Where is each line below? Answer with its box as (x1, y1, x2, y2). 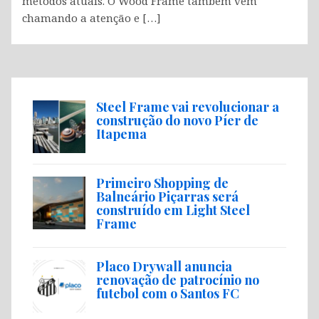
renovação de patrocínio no (96, 271, 259, 288)
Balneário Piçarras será (96, 187, 239, 205)
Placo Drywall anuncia (96, 257, 232, 275)
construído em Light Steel (96, 201, 250, 219)
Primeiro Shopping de (96, 174, 229, 192)
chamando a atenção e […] (22, 10, 161, 25)
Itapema (96, 125, 147, 142)
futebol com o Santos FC (96, 284, 239, 302)
